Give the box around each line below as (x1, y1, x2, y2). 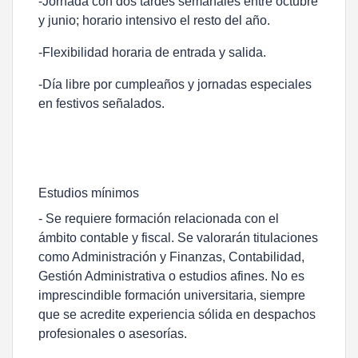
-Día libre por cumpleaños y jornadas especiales (38, 78, 312, 91)
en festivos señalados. (38, 97, 165, 110)
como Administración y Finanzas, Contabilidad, (38, 250, 304, 264)
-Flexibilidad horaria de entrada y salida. (38, 46, 266, 59)
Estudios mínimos (38, 186, 139, 200)
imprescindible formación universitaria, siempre (38, 288, 305, 302)
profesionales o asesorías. (38, 327, 187, 340)
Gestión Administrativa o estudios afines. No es (38, 269, 304, 283)
